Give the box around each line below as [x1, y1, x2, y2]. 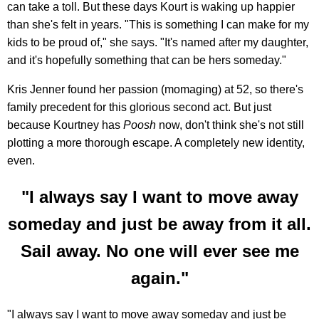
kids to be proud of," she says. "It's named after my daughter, [7, 36, 308, 48]
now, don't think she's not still [156, 118, 304, 131]
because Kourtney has [7, 118, 123, 131]
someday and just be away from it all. [8, 214, 311, 234]
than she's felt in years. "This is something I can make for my [7, 18, 309, 31]
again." [130, 268, 189, 288]
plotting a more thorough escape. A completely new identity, [7, 136, 305, 149]
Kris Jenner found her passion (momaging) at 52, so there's [7, 83, 303, 95]
